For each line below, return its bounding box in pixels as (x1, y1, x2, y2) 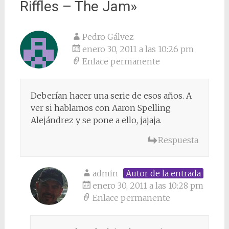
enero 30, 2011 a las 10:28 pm (92, 180, 203, 191)
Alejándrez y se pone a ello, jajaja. (30, 114, 162, 125)
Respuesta (158, 134, 199, 145)
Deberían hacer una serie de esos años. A (30, 90, 192, 101)
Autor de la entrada (125, 168, 201, 178)
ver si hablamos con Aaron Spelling (30, 102, 171, 113)
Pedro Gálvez (82, 31, 134, 42)
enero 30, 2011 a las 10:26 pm (82, 43, 194, 54)
